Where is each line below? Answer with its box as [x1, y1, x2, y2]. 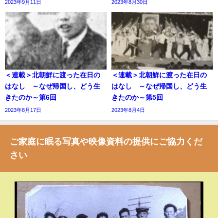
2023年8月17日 [5, 107, 41, 113]
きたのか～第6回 [5, 93, 63, 101]
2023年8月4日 [111, 107, 145, 113]
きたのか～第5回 [111, 93, 170, 101]
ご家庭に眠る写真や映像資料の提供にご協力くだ [10, 137, 202, 146]
